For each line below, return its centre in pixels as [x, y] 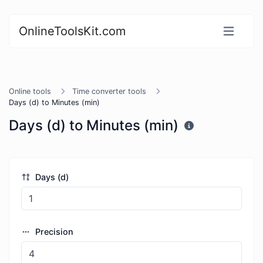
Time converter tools [109, 91]
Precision [53, 232]
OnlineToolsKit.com [72, 31]
